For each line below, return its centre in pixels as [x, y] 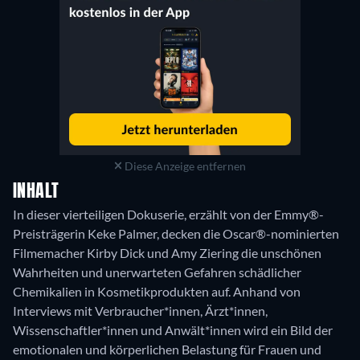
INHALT [36, 192]
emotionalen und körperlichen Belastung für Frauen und [167, 349]
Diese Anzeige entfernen [184, 166]
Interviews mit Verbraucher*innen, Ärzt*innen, [140, 310]
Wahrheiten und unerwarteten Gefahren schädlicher [157, 272]
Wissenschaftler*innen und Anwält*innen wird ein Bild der [173, 329]
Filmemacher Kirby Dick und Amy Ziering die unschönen [167, 252]
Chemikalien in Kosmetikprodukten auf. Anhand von [157, 291]
